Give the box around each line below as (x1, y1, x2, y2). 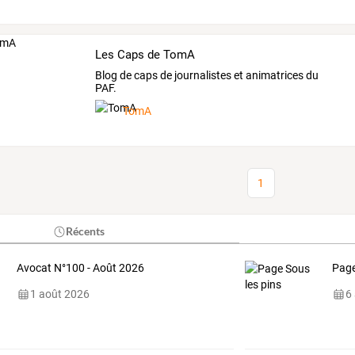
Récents (66, 224, 105, 239)
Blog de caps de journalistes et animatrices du (95, 69, 319, 82)
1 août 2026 (29, 288, 90, 301)
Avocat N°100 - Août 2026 (16, 261, 144, 275)
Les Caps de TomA (95, 47, 196, 62)
